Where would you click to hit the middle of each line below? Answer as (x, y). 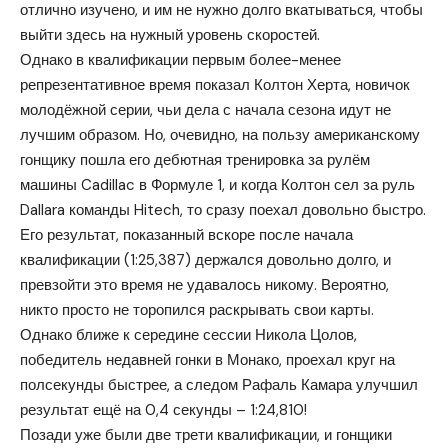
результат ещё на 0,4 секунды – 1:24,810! (163, 409)
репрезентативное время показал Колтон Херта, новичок (215, 84)
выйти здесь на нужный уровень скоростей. (170, 34)
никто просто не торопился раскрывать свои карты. (197, 309)
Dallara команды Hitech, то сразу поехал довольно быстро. (223, 209)
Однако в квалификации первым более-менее (180, 59)
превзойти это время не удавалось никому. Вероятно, (204, 284)
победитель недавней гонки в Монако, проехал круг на (207, 359)
